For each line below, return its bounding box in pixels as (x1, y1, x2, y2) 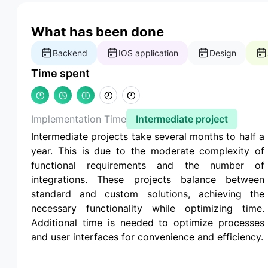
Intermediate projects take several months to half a (31, 130, 264, 142)
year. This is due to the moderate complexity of (31, 144, 264, 157)
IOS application (118, 47, 178, 58)
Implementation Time (31, 112, 126, 125)
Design (209, 47, 236, 58)
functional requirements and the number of (31, 159, 264, 171)
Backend (53, 47, 87, 58)
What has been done (31, 23, 164, 39)
